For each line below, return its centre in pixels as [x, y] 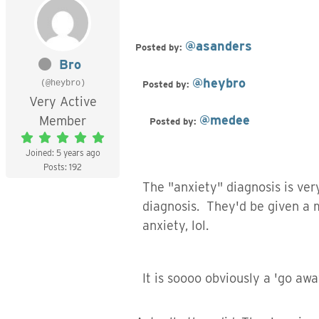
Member [63, 121]
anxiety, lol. [176, 225]
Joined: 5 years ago [63, 153]
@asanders [219, 46]
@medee [225, 120]
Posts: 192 [63, 167]
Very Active [63, 101]
